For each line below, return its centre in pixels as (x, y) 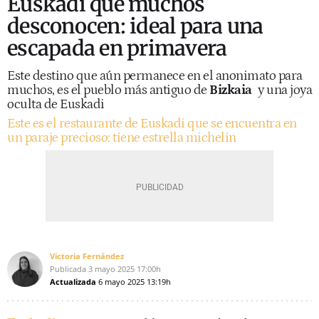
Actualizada (73, 282)
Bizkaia (231, 90)
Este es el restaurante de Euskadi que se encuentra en (152, 124)
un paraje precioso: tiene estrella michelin (122, 138)
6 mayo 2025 (121, 282)
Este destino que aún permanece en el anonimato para (155, 76)
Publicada (68, 269)
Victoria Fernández (87, 256)
